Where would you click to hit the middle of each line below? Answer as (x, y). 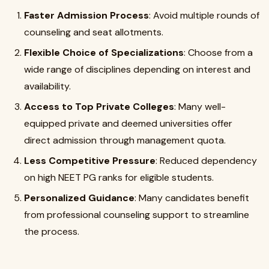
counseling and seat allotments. (94, 32)
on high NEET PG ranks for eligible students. (119, 177)
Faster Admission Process (86, 15)
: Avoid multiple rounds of (204, 15)
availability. (47, 86)
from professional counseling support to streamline (137, 215)
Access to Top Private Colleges (99, 107)
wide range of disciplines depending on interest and (137, 69)
